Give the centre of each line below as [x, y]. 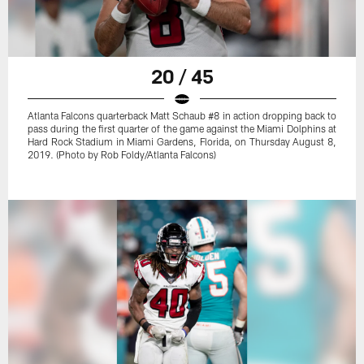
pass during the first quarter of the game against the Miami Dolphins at [182, 128]
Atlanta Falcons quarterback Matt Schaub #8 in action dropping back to [182, 115]
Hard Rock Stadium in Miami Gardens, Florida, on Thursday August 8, [182, 141]
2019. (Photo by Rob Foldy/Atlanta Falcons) [122, 154]
